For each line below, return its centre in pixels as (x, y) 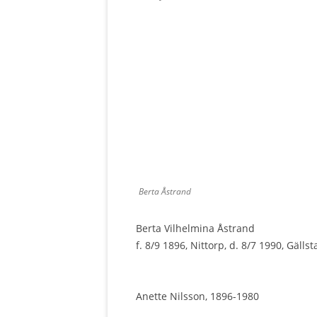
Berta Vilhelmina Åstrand (195, 228)
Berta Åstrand (165, 191)
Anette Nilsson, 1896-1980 (197, 296)
